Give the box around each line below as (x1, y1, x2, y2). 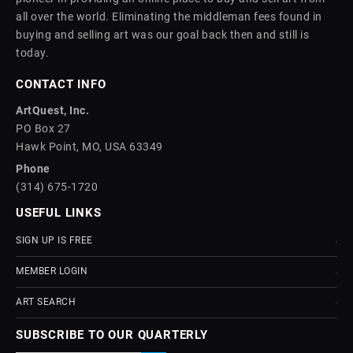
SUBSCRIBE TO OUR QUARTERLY (16, 328, 208, 342)
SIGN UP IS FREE (16, 235, 93, 246)
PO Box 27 (16, 122, 71, 135)
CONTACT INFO (16, 77, 106, 91)
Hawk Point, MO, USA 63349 (16, 140, 163, 153)
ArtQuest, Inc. (16, 104, 89, 117)
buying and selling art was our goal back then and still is (16, 28, 309, 41)
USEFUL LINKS (16, 206, 102, 220)
